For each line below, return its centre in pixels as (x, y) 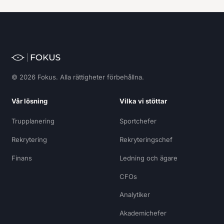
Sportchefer (138, 121)
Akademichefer (143, 213)
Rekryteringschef (146, 139)
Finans (21, 158)
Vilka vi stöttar (143, 101)
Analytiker (135, 195)
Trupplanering (33, 121)
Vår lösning (29, 101)
